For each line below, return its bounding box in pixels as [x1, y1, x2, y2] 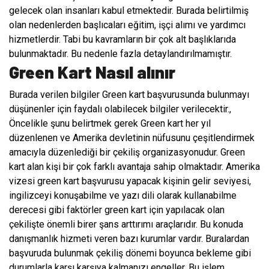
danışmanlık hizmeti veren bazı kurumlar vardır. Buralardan [9, 233, 249, 245]
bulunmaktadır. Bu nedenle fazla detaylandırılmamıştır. [9, 48, 232, 60]
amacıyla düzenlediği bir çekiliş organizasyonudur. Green [9, 147, 245, 159]
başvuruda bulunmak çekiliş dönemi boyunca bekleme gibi [9, 247, 251, 259]
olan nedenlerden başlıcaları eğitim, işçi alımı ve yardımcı [9, 19, 246, 31]
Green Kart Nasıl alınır [9, 62, 175, 83]
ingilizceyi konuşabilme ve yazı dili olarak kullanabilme [9, 190, 237, 202]
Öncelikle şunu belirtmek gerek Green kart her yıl [9, 118, 211, 130]
